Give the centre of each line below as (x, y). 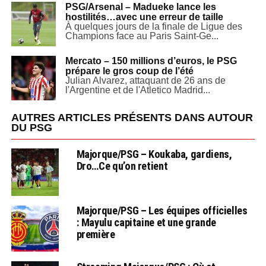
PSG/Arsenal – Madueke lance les (140, 7)
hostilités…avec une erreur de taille (144, 17)
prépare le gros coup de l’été (129, 71)
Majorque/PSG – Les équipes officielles (162, 210)
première (96, 234)
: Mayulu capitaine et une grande (146, 222)
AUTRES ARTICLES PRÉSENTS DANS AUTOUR (132, 118)
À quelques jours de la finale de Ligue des (153, 26)
